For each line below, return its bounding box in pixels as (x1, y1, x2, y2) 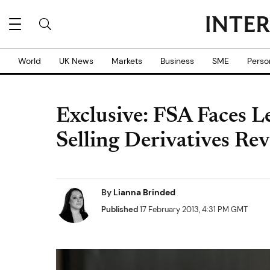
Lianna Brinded (113, 187, 175, 198)
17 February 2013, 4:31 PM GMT (138, 204, 248, 215)
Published (101, 204, 138, 215)
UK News (59, 55, 93, 66)
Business (160, 55, 194, 66)
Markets (111, 55, 142, 66)
